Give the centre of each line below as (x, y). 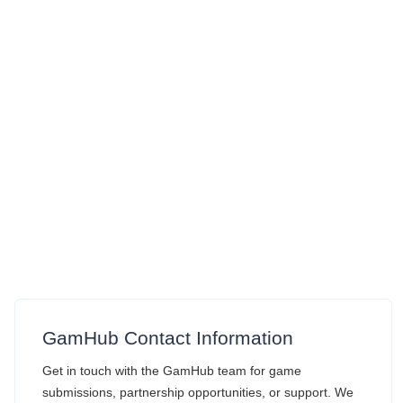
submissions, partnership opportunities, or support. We (198, 392)
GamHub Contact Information (168, 338)
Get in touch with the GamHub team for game (172, 371)
